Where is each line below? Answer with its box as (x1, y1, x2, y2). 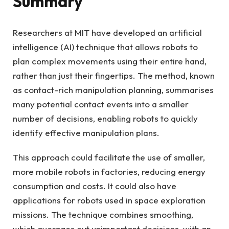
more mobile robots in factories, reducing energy (13, 166, 205, 177)
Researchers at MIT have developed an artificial (13, 27, 202, 38)
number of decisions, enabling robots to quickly (13, 112, 198, 124)
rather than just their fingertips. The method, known (13, 70, 215, 81)
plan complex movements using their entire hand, (13, 55, 207, 66)
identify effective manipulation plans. (13, 127, 159, 138)
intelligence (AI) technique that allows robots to (13, 41, 198, 52)
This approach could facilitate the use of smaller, (13, 151, 205, 163)
